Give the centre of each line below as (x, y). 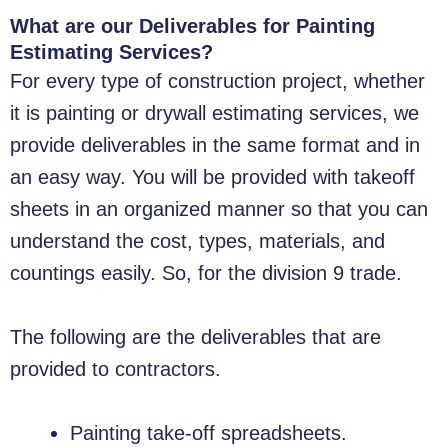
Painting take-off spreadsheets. (208, 433)
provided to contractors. (115, 369)
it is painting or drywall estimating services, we (214, 113)
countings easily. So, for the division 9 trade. (206, 273)
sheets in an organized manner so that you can (219, 209)
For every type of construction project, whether (217, 81)
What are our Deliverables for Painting (192, 26)
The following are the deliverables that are (195, 337)
